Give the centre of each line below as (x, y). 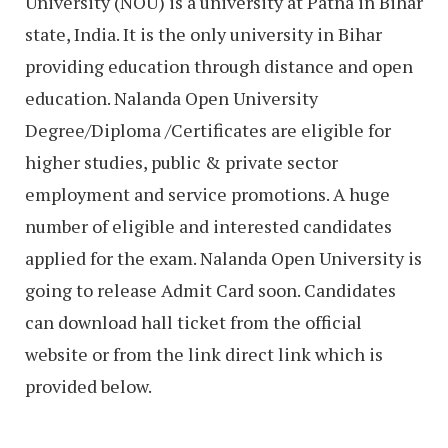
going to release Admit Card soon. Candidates (210, 289)
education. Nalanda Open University (171, 97)
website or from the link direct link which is (204, 353)
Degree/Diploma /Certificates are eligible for (208, 129)
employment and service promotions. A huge (207, 193)
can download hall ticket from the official (193, 321)
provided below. (88, 385)
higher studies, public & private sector (181, 161)
